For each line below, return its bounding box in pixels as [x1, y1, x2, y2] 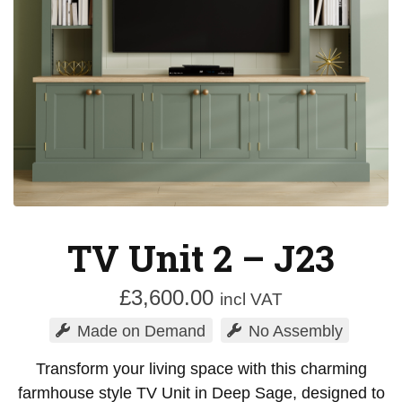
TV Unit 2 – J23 [67, 234, 335, 282]
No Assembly [248, 321, 343, 340]
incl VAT [220, 290, 283, 309]
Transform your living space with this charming [35, 360, 367, 379]
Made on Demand [77, 321, 206, 340]
